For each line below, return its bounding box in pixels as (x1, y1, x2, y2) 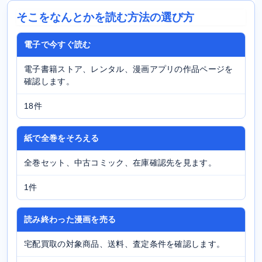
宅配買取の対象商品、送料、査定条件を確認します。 (24, 239, 225, 249)
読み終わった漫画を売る (24, 215, 116, 224)
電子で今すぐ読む (24, 40, 91, 49)
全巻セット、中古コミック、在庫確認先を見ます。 (24, 158, 216, 167)
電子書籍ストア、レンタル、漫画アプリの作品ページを (24, 64, 233, 74)
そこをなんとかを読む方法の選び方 (16, 11, 194, 23)
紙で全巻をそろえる (24, 133, 99, 143)
